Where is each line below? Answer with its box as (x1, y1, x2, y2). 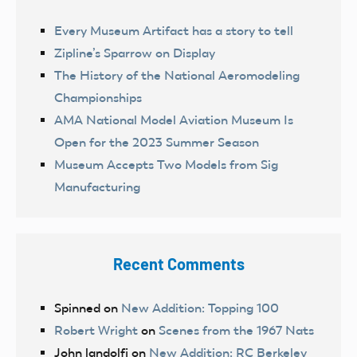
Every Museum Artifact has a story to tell (54, 23, 293, 39)
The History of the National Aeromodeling (54, 68, 300, 84)
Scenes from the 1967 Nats (159, 323, 314, 339)
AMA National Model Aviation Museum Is (54, 112, 293, 128)
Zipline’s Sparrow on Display (54, 45, 215, 61)
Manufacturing (54, 179, 140, 195)
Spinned (54, 300, 100, 316)
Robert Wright (54, 323, 138, 339)
